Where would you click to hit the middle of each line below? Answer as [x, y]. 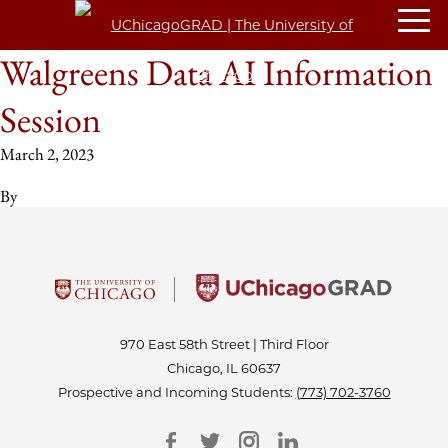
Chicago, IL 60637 [224, 368]
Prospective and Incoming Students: [176, 392]
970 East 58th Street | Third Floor [224, 344]
